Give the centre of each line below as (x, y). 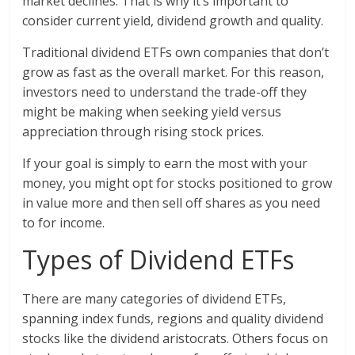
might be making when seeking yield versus (152, 112)
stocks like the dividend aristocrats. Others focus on (176, 338)
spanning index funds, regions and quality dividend (173, 319)
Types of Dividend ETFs (158, 260)
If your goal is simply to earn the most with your (165, 163)
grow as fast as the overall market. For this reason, (174, 72)
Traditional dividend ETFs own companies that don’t (176, 52)
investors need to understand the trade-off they (165, 92)
